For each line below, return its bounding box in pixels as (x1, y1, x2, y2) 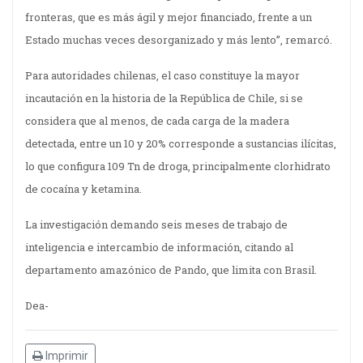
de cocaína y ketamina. (25, 181, 142, 197)
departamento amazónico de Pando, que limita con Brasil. (25, 263, 317, 278)
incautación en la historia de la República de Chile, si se (25, 91, 303, 106)
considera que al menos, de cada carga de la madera (25, 113, 289, 129)
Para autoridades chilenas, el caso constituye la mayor (25, 68, 300, 83)
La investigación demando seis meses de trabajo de (25, 217, 288, 233)
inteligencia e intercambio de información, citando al (25, 240, 293, 255)
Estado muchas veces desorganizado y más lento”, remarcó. (25, 32, 332, 48)
